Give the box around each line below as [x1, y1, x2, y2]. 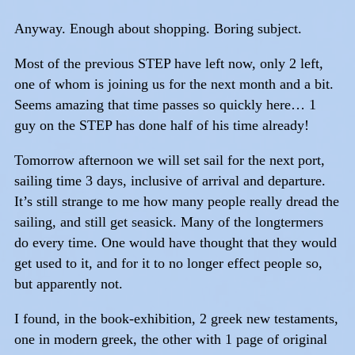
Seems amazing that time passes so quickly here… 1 [14, 96, 316, 113]
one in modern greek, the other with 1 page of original [14, 330, 327, 347]
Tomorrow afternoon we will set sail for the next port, [14, 151, 325, 168]
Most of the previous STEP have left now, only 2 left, [14, 55, 323, 71]
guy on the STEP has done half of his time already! [14, 116, 309, 133]
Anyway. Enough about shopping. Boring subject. [14, 20, 302, 36]
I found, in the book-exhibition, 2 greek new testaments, [14, 310, 338, 326]
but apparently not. [14, 275, 123, 292]
